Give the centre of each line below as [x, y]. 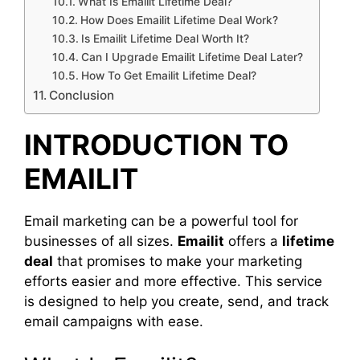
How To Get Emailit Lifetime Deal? [168, 76]
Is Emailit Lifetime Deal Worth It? [165, 39]
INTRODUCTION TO [156, 145]
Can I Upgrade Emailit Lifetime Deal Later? [192, 57]
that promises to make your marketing [178, 261]
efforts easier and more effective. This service [173, 281]
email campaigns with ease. [114, 321]
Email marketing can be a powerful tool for [161, 221]
